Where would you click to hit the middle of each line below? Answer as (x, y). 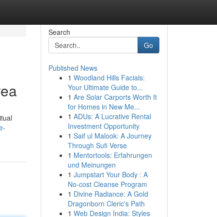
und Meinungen (92, 165)
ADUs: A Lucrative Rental (112, 116)
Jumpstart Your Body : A (110, 174)
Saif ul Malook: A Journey (112, 136)
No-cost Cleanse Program (107, 184)
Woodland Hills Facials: (109, 77)
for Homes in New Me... (104, 107)
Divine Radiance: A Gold (111, 194)
